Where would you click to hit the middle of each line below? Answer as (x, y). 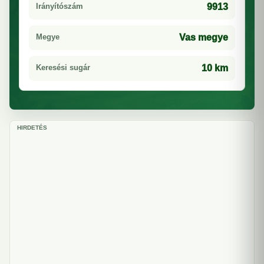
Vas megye (204, 37)
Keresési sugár (63, 67)
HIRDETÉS (32, 128)
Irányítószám (60, 6)
